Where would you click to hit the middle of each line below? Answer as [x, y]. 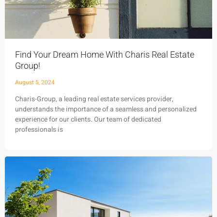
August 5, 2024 [35, 82]
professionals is [39, 129]
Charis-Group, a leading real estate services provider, [94, 99]
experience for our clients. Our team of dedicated [88, 119]
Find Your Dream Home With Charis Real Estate [105, 54]
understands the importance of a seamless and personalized [106, 109]
